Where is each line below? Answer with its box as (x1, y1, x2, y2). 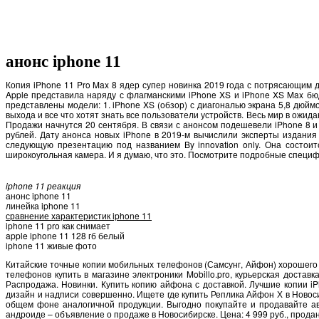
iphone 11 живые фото (6, 239, 97, 251)
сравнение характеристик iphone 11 (6, 209, 152, 221)
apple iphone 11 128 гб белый (6, 229, 125, 241)
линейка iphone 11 (6, 199, 80, 211)
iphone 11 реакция (6, 179, 80, 192)
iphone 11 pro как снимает (6, 219, 110, 231)
